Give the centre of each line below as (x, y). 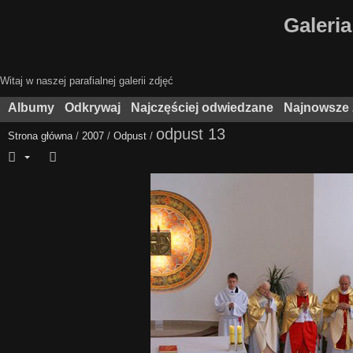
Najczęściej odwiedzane (202, 107)
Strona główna (40, 136)
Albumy (31, 107)
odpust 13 (191, 134)
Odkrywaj (92, 107)
